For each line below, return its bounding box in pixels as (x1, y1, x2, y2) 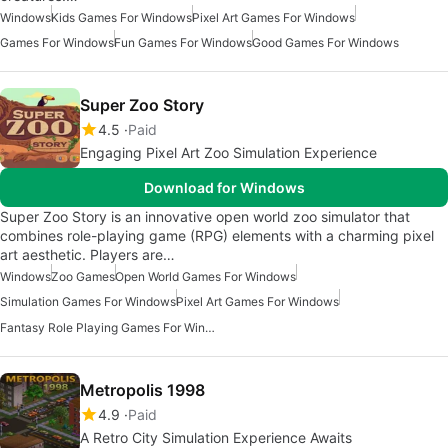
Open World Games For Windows (115, 269, 296, 285)
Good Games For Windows (252, 35, 399, 51)
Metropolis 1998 (80, 380, 205, 401)
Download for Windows (143, 179, 305, 197)
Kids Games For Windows (51, 10, 192, 26)
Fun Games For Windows (114, 35, 252, 51)
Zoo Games (51, 269, 115, 285)
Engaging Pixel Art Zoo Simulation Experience (80, 144, 377, 162)
